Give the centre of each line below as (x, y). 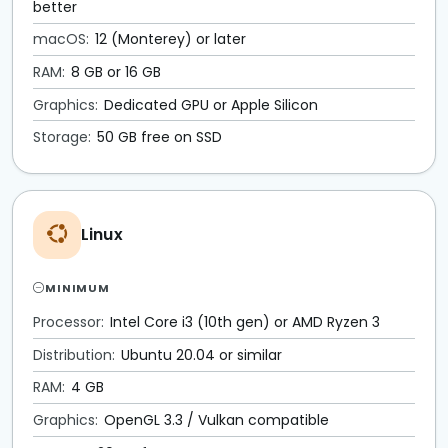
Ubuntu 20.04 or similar (201, 354)
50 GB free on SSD (159, 137)
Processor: (68, 322)
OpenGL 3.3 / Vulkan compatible (216, 419)
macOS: (61, 39)
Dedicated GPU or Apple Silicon (210, 104)
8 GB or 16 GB (115, 72)
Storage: (62, 137)
